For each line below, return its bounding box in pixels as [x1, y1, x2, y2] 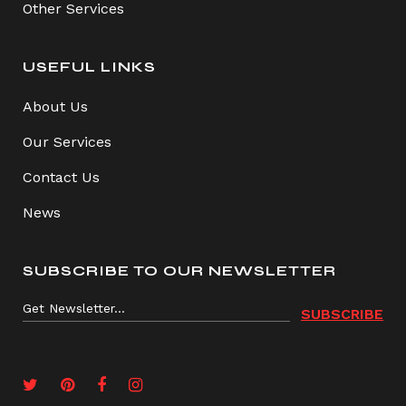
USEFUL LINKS [23, 58, 156, 75]
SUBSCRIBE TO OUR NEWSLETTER [23, 262, 336, 279]
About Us [23, 98, 88, 115]
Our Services [23, 133, 111, 150]
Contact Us [23, 169, 100, 186]
